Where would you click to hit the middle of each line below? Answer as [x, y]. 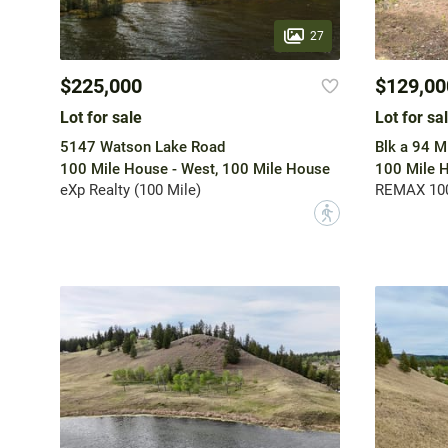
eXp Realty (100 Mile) [130, 190]
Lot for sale [100, 118]
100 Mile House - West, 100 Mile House [194, 169]
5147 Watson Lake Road [142, 147]
